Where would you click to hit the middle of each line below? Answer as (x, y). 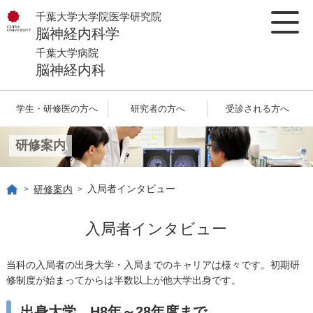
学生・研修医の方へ (57, 109)
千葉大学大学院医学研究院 (98, 16)
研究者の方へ (158, 109)
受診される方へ (257, 109)
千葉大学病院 (67, 53)
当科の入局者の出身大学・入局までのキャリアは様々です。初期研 (153, 264)
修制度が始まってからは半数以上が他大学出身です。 (123, 280)
